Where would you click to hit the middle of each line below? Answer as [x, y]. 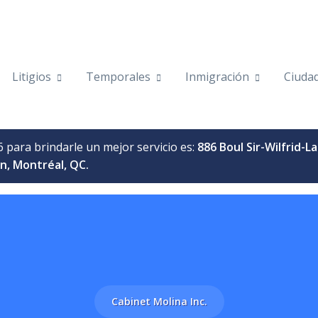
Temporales [118, 77]
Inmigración [217, 77]
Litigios [32, 77]
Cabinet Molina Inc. [159, 301]
